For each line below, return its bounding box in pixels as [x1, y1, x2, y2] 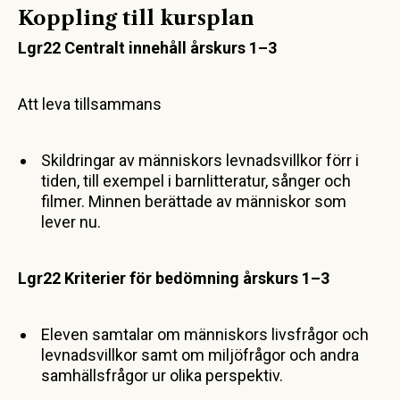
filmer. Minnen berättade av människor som [41, 191, 346, 211]
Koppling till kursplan [18, 5, 254, 30]
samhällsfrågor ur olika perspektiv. [41, 365, 283, 385]
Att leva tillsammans [18, 94, 162, 113]
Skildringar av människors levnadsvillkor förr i [41, 150, 359, 170]
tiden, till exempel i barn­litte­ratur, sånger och [41, 171, 351, 190]
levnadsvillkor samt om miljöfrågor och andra [41, 345, 359, 364]
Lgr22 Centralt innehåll [18, 37, 187, 57]
